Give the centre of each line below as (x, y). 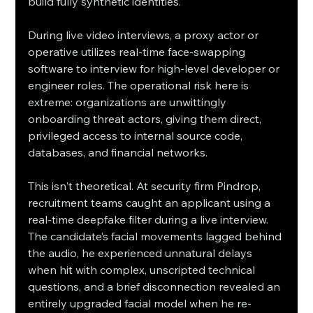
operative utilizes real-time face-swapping (138, 51)
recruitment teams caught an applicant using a (151, 202)
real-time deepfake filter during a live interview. (150, 219)
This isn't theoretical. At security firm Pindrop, (146, 185)
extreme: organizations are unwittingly (129, 102)
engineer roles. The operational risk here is (140, 85)
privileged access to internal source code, (137, 135)
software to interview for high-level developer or (155, 68)
